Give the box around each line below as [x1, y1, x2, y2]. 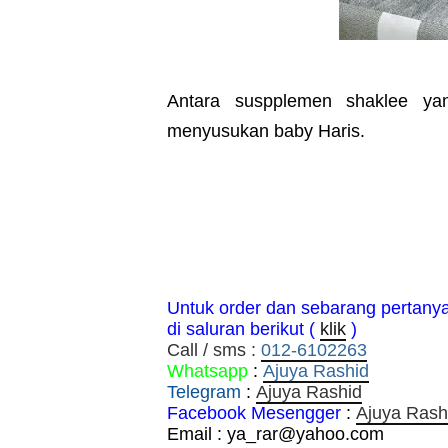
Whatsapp [167, 361, 248, 382]
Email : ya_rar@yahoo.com [167, 424, 384, 445]
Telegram [167, 382, 241, 403]
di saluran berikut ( [167, 319, 315, 340]
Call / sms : [167, 340, 261, 361]
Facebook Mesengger [167, 403, 341, 424]
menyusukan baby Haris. [167, 121, 370, 142]
